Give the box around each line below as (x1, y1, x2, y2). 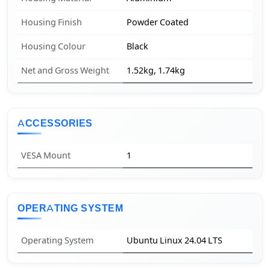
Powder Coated (127, 17, 189, 28)
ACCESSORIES (17, 117, 93, 130)
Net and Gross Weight (21, 66, 110, 76)
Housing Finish (21, 17, 83, 28)
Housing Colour (21, 42, 86, 52)
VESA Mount (21, 151, 71, 161)
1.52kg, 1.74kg (127, 66, 186, 76)
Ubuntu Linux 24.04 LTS (127, 236, 223, 246)
